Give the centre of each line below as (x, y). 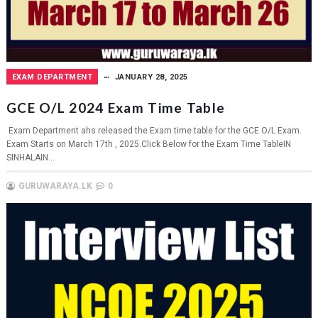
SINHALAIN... (30, 157)
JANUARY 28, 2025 (151, 77)
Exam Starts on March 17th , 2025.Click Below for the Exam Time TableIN (148, 144)
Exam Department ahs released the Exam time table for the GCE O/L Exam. (154, 130)
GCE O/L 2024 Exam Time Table (116, 107)
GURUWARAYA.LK (55, 186)
